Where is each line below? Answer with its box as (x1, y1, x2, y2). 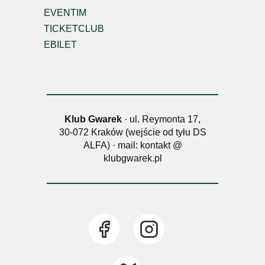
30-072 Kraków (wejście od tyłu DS (59, 127, 206, 137)
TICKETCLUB (44, 24, 104, 34)
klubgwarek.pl (103, 153, 162, 163)
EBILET (44, 40, 77, 50)
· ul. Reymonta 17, (122, 114, 201, 124)
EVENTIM (44, 8, 86, 18)
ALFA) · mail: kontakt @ (83, 140, 182, 150)
